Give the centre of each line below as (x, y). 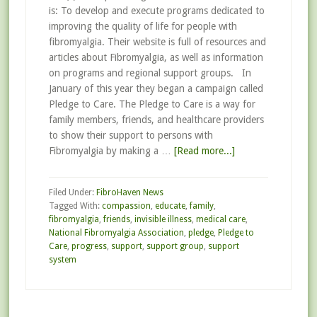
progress (89, 246)
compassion (126, 206)
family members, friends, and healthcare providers (156, 120)
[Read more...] (204, 151)
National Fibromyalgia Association (116, 233)
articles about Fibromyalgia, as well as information (156, 57)
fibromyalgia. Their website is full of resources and (157, 42)
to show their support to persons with (131, 135)
